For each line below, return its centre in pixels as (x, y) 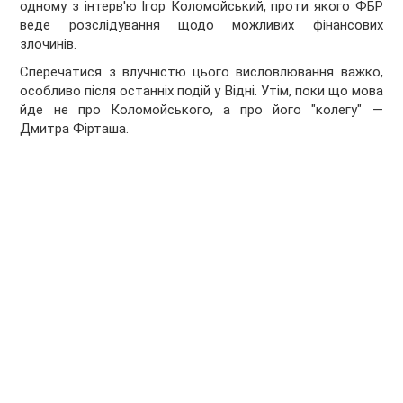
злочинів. (49, 45)
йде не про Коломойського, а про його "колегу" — (201, 110)
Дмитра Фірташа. (75, 129)
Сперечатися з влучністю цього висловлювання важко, (201, 72)
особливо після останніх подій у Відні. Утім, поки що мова (201, 91)
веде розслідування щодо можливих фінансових (201, 26)
